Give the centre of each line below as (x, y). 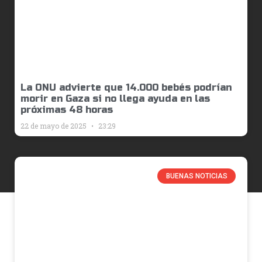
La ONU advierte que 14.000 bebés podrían (126, 87)
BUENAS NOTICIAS (196, 176)
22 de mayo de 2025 (54, 125)
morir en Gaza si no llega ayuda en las (115, 98)
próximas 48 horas (67, 109)
